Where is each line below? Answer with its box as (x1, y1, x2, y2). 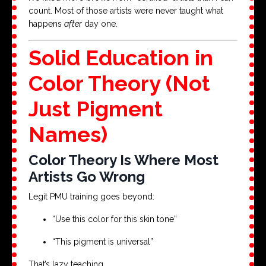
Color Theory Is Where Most (28, 151, 218, 169)
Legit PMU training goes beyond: (28, 191, 154, 201)
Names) (28, 121, 107, 147)
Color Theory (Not (28, 70, 210, 96)
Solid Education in (28, 45, 213, 70)
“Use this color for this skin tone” (52, 214, 177, 224)
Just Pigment (28, 96, 163, 121)
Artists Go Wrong (28, 167, 145, 185)
